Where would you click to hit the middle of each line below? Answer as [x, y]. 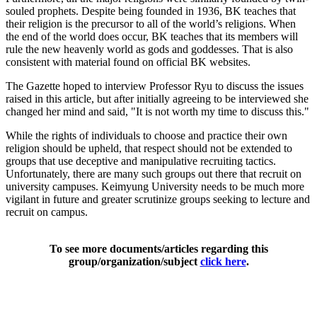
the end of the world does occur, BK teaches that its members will [152, 36]
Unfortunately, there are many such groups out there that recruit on [154, 173]
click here [223, 261]
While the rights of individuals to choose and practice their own [146, 135]
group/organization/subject [134, 261]
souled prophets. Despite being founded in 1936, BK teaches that [151, 11]
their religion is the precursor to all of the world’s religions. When [151, 23]
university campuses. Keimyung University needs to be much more [155, 186]
